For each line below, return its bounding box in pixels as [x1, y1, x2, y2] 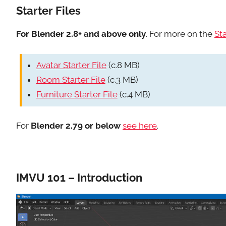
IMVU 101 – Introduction [16, 171, 142, 184]
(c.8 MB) [106, 60, 140, 71]
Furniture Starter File [36, 89, 118, 100]
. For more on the [146, 28, 214, 39]
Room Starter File [36, 75, 105, 85]
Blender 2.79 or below [31, 121, 121, 131]
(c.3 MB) [105, 75, 138, 85]
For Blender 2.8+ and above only [16, 28, 146, 39]
